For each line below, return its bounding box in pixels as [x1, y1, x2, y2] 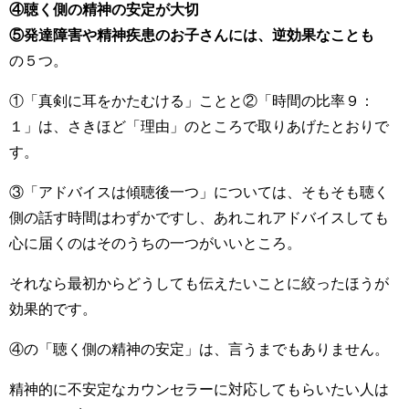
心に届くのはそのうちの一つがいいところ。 [9, 235, 301, 250]
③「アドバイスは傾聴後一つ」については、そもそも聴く [9, 184, 389, 199]
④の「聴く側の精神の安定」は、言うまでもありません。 [9, 341, 389, 356]
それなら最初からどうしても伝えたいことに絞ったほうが [9, 275, 389, 290]
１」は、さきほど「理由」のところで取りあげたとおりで [9, 118, 389, 133]
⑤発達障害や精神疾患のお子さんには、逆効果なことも [9, 26, 374, 42]
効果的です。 [9, 300, 97, 316]
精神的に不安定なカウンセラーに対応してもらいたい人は [9, 381, 389, 396]
